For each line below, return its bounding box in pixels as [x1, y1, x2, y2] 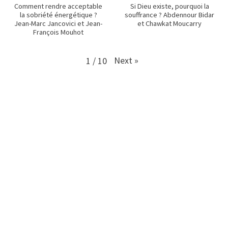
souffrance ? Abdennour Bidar [125, 10, 215, 20]
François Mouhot [33, 27, 84, 37]
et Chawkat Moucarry [137, 19, 202, 28]
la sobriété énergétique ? [19, 10, 97, 20]
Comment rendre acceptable [14, 2, 103, 11]
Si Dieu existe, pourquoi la [130, 2, 209, 11]
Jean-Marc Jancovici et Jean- [14, 19, 103, 28]
